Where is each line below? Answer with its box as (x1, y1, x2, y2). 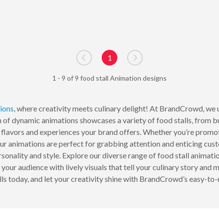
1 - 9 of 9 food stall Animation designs (52, 73, 167, 82)
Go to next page (134, 58, 188, 67)
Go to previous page (83, 58, 151, 67)
